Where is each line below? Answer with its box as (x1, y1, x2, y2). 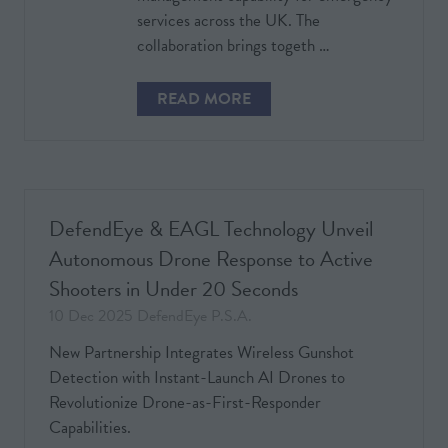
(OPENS (156, 97, 213, 121)
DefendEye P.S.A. (137, 303, 252, 328)
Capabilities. (49, 414, 131, 440)
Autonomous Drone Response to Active (49, 242, 373, 275)
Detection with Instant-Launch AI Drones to (49, 364, 345, 390)
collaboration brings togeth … (137, 32, 330, 58)
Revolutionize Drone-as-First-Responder (49, 389, 321, 415)
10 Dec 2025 (49, 303, 137, 328)
